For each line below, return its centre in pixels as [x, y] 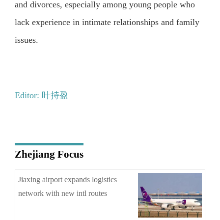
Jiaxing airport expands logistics [68, 180]
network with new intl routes [63, 193]
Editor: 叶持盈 [41, 95]
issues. [26, 40]
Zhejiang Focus [49, 154]
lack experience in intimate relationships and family [107, 22]
